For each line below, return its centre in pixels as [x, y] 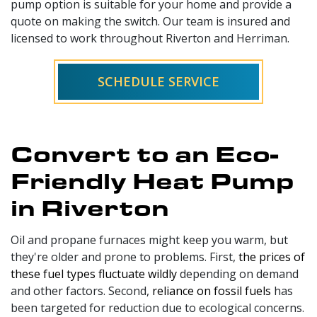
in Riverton [90, 206]
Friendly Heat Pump [152, 179]
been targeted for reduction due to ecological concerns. [157, 307]
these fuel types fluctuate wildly [94, 273]
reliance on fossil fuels [212, 290]
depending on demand [238, 273]
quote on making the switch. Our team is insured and [150, 21]
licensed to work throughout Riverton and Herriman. [150, 38]
